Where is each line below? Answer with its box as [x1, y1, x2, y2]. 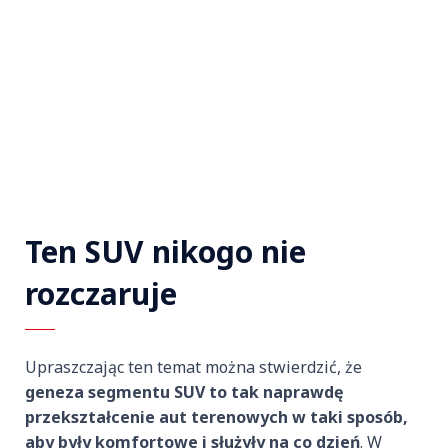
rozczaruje [25, 273, 177, 315]
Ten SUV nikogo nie [25, 231, 306, 273]
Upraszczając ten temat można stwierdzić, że [25, 356, 362, 379]
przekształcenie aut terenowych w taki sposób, [25, 406, 408, 429]
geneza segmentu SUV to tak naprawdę [25, 381, 343, 404]
